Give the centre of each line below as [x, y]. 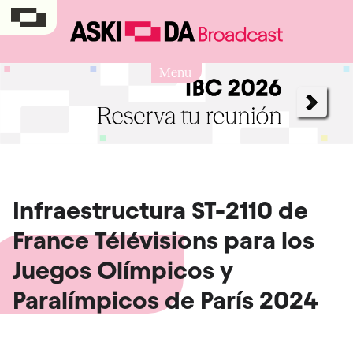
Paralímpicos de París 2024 [165, 300]
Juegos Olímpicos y [123, 270]
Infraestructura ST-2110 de [160, 210]
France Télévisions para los [163, 240]
